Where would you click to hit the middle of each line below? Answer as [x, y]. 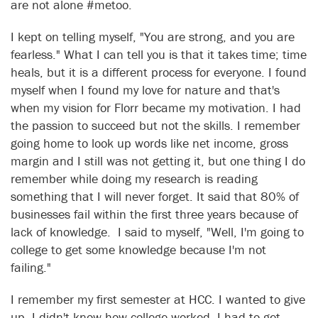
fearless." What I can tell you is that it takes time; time [159, 55]
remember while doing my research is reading [134, 179]
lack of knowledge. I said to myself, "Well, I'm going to [157, 232]
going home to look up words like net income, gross [149, 143]
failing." [34, 268]
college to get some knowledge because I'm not [138, 250]
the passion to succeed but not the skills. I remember [155, 126]
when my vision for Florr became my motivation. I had [156, 108]
